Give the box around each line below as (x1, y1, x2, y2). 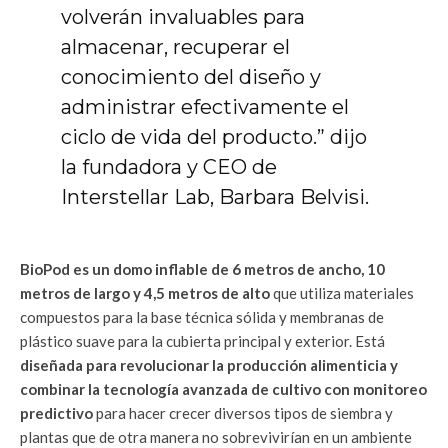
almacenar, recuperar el (60, 34, 290, 59)
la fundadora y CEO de (60, 154, 277, 179)
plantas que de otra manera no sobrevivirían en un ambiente (20, 427, 412, 446)
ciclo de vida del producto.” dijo (60, 124, 367, 149)
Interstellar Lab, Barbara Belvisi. (60, 184, 369, 209)
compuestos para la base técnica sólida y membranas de (20, 307, 384, 326)
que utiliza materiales (270, 283, 414, 302)
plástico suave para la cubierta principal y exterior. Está (20, 331, 385, 350)
